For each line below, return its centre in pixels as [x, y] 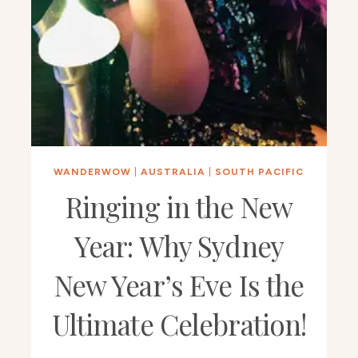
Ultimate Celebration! [179, 324]
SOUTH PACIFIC [260, 172]
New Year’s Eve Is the [179, 285]
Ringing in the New [179, 207]
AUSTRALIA [173, 172]
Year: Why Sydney [179, 246]
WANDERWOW [93, 172]
